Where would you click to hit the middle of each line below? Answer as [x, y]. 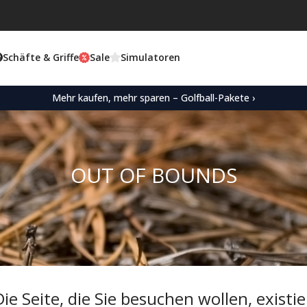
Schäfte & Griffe [40, 57]
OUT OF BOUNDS [153, 175]
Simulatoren [150, 57]
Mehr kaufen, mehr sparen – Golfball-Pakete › [153, 98]
